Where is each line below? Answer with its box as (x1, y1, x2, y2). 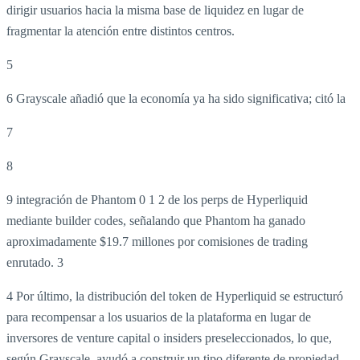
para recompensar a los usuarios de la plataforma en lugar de (6, 309, 311, 324)
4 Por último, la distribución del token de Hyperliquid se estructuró (6, 288, 343, 303)
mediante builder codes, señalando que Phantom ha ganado (6, 213, 305, 227)
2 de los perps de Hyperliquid (158, 192, 308, 207)
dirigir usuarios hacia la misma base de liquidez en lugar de (6, 2, 304, 17)
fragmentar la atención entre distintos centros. (6, 23, 235, 38)
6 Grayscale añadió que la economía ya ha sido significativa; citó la (6, 91, 346, 105)
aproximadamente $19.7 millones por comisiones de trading (6, 234, 308, 248)
